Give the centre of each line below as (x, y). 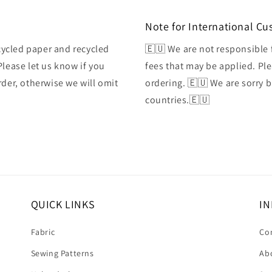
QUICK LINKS (63, 204)
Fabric (43, 232)
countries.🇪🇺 (178, 100)
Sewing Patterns (62, 253)
